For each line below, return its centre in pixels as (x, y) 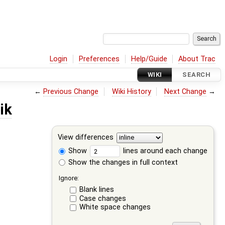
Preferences (99, 59)
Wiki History (131, 91)
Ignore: (69, 178)
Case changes (102, 198)
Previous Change (71, 91)
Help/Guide (149, 59)
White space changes (115, 207)
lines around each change (164, 151)
